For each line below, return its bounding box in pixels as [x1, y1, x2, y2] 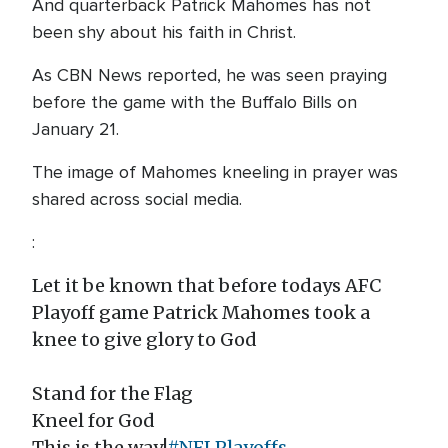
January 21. [32, 118, 124, 140]
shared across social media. [32, 188, 247, 210]
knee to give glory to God [32, 328, 257, 351]
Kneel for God [32, 409, 155, 432]
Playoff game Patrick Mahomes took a [32, 301, 370, 324]
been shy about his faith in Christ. [32, 21, 296, 43]
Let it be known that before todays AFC [32, 274, 381, 297]
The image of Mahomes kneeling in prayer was [32, 161, 398, 183]
